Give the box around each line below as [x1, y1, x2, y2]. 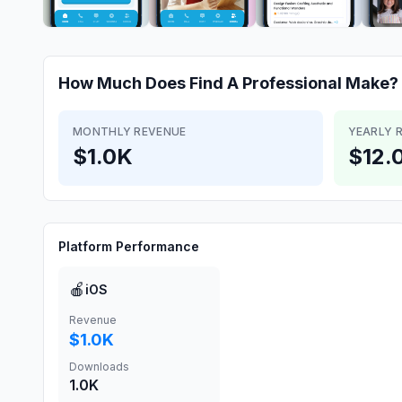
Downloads [69, 360, 129, 373]
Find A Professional [189, 74, 342, 92]
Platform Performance [58, 239, 199, 254]
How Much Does [58, 74, 189, 92]
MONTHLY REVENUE [73, 125, 187, 138]
